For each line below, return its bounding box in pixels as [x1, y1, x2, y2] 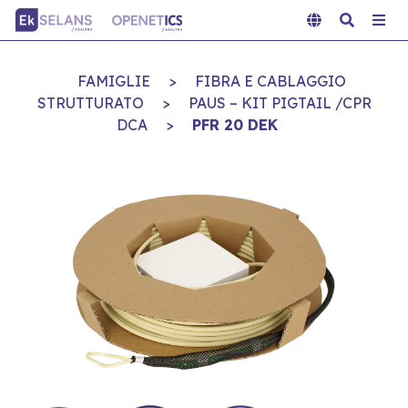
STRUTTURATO [36, 94, 144, 112]
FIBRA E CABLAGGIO [194, 72, 346, 90]
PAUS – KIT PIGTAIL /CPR [188, 94, 372, 112]
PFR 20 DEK [191, 116, 278, 134]
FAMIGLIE [76, 72, 150, 90]
